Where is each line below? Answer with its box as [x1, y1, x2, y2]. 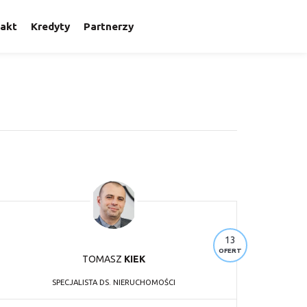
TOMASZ [82, 253, 124, 265]
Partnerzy [84, 21, 134, 32]
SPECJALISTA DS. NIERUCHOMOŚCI [51, 278, 175, 286]
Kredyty [31, 21, 71, 32]
